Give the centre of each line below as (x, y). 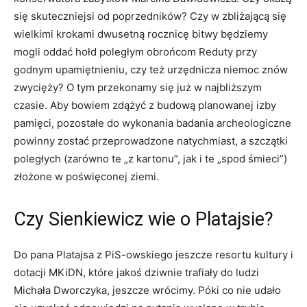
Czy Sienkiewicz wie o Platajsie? (144, 220)
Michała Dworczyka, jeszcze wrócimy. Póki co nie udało (147, 291)
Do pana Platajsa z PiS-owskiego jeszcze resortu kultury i (153, 255)
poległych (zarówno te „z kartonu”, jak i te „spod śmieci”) (150, 159)
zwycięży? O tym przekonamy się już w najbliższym (138, 88)
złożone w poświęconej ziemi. (86, 177)
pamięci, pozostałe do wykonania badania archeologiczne (152, 123)
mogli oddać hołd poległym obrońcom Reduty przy (135, 52)
